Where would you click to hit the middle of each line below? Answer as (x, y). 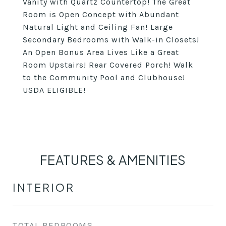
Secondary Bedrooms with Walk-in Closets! (111, 40)
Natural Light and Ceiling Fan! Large (98, 27)
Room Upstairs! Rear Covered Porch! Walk (108, 65)
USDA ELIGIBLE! (54, 90)
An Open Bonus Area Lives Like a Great (101, 52)
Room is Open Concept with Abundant (101, 14)
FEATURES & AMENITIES (113, 160)
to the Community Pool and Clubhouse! (104, 77)
